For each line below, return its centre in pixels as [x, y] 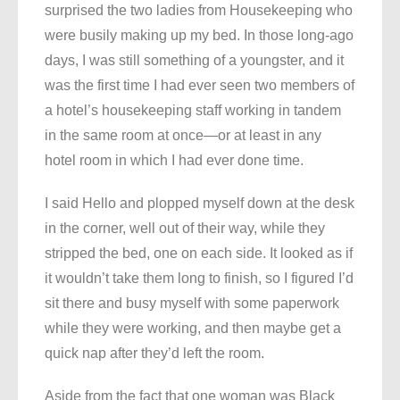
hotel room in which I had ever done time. [174, 161]
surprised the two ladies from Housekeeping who [199, 11]
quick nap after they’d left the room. [154, 354]
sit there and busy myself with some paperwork [192, 304]
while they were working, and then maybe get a [193, 329]
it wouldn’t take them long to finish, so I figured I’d [199, 279]
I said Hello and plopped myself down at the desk [200, 204]
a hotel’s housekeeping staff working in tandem [193, 111]
